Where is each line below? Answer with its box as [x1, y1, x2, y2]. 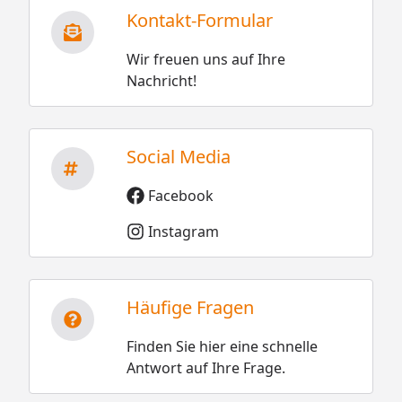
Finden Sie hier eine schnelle [126, 336, 318, 356]
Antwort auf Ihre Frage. [126, 357, 285, 378]
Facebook [147, 185, 214, 205]
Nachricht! [126, 70, 197, 91]
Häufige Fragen [126, 294, 254, 319]
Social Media [126, 144, 231, 169]
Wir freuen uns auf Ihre [126, 48, 285, 69]
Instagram [147, 221, 219, 241]
